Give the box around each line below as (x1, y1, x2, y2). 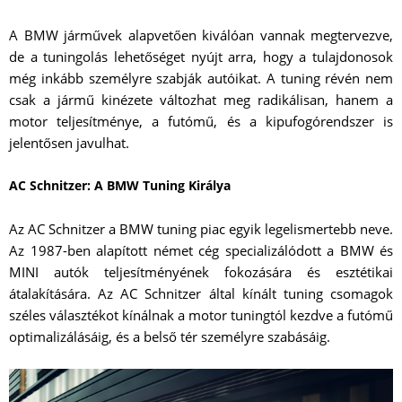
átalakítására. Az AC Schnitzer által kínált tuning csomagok (9, 284, 393, 303)
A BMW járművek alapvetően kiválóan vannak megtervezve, (9, 26, 393, 45)
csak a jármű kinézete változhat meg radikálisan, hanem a (9, 91, 393, 109)
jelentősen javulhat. (9, 134, 129, 153)
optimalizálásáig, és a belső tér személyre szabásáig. (9, 328, 330, 346)
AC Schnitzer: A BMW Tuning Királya (9, 177, 231, 195)
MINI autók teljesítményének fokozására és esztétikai (9, 263, 393, 282)
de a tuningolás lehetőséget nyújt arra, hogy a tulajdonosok (9, 48, 393, 66)
